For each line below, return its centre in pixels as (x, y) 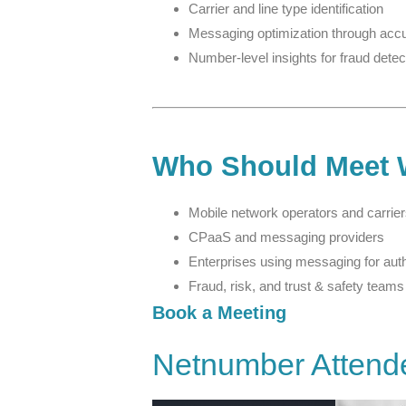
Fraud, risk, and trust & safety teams (296, 285)
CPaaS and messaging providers (286, 237)
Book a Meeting (219, 312)
